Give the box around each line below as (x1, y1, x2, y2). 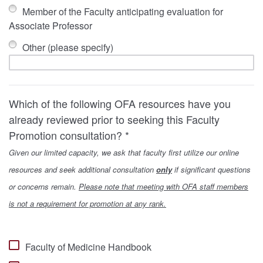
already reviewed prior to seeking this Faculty (9, 112, 220, 127)
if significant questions (172, 164, 251, 176)
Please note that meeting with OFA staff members (79, 181, 248, 193)
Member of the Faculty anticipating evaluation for (22, 5, 223, 19)
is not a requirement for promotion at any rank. (9, 198, 166, 210)
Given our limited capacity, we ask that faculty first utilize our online (9, 147, 239, 159)
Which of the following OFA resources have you (9, 96, 231, 112)
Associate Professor (9, 19, 92, 33)
